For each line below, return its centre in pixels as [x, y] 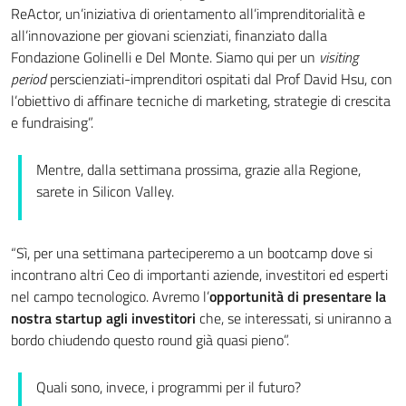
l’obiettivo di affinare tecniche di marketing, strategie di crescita [201, 100]
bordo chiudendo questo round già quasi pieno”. [150, 339]
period [29, 78]
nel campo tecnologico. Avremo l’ [110, 296]
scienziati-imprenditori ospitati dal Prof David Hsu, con [231, 78]
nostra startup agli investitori [105, 318]
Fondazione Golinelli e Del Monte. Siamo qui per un [165, 57]
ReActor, [36, 13]
